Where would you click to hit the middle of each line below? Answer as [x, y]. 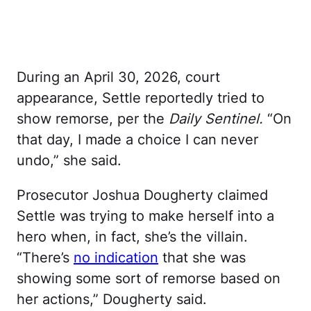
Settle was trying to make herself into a [145, 216]
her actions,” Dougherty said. [112, 299]
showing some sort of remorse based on [149, 278]
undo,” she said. [69, 160]
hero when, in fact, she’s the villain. [132, 236]
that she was [202, 257]
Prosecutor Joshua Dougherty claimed [142, 195]
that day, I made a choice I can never [137, 139]
